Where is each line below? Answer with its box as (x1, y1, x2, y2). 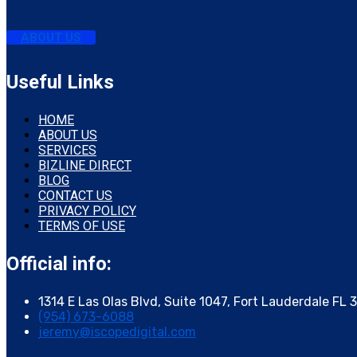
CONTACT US (38, 187, 112, 203)
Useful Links (6, 70, 114, 93)
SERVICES (38, 142, 96, 158)
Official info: (6, 252, 112, 275)
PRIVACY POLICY (38, 202, 136, 218)
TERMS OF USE (38, 218, 125, 233)
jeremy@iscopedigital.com (38, 324, 196, 339)
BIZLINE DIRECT (38, 157, 131, 173)
